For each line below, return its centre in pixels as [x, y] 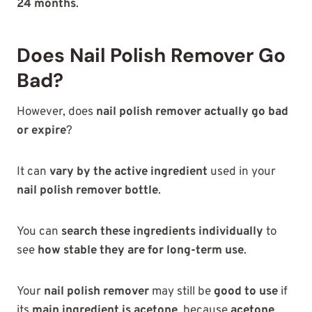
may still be [181, 291]
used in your [242, 172]
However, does [56, 112]
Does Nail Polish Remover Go [151, 55]
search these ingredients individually [162, 232]
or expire [41, 131]
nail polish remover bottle [87, 190]
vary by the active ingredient [128, 172]
